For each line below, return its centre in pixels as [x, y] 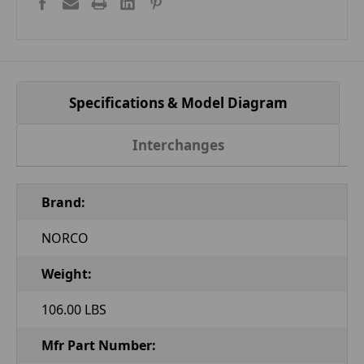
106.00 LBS [74, 309]
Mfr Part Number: [99, 345]
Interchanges [178, 145]
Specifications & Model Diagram [178, 102]
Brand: [63, 202]
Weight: [67, 273]
